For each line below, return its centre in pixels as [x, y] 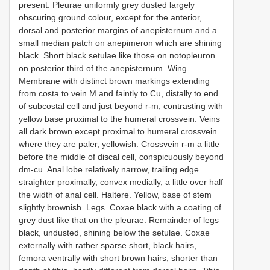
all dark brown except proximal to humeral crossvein [118, 131]
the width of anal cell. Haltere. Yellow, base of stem [115, 194]
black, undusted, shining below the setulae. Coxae [114, 232]
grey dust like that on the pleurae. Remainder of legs [119, 220]
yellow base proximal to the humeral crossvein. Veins [119, 118]
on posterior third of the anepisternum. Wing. [104, 68]
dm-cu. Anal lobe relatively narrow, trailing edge [109, 169]
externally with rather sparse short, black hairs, [108, 245]
